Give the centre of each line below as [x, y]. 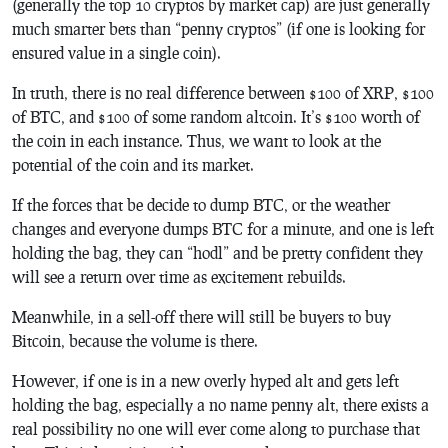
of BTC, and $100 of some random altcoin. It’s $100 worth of [216, 116]
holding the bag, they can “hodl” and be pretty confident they [217, 252]
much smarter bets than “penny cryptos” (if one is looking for [218, 28]
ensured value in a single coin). [116, 52]
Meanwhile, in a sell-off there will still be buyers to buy [201, 316]
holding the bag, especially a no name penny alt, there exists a [220, 404]
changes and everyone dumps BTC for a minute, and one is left [223, 228]
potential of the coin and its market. [133, 164]
